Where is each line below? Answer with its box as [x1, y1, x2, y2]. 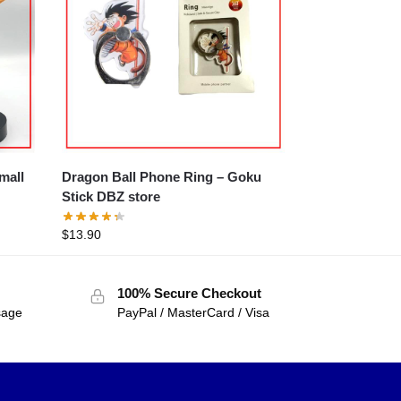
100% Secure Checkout [116, 285, 261, 301]
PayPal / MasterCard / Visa [116, 304, 269, 320]
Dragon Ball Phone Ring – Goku [62, 168, 228, 184]
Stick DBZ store [62, 188, 161, 204]
